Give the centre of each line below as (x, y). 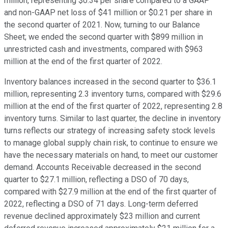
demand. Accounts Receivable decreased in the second (103, 167)
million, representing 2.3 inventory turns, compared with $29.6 (113, 94)
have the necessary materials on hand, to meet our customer (111, 155)
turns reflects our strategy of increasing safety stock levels (110, 131)
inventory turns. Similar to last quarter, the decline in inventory (112, 119)
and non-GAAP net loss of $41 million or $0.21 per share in (108, 13)
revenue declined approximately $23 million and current (102, 216)
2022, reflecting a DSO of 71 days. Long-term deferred (101, 204)
